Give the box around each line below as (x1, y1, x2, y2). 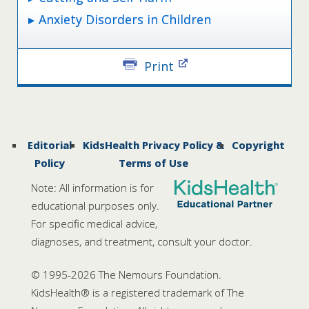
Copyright (232, 137, 285, 152)
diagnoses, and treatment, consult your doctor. (31, 234, 252, 248)
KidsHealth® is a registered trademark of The (31, 286, 244, 300)
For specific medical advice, (31, 216, 157, 230)
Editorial (28, 137, 72, 152)
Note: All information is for (31, 180, 154, 195)
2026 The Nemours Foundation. (71, 268, 221, 282)
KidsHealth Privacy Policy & (83, 137, 225, 152)
